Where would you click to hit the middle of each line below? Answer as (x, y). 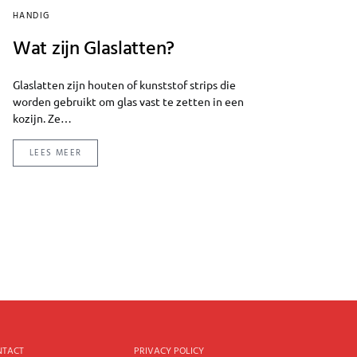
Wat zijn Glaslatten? (94, 49)
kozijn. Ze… (42, 118)
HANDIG (31, 16)
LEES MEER (56, 153)
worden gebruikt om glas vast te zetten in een (128, 101)
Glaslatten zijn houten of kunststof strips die (124, 84)
